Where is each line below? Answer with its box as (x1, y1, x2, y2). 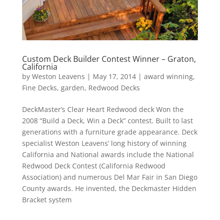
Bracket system (22, 194, 72, 204)
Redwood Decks (88, 82, 140, 92)
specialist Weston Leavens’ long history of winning (22, 138, 187, 148)
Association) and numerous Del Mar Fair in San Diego (22, 172, 197, 182)
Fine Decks (22, 82, 57, 92)
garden (60, 82, 84, 92)
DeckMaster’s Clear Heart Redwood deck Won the (22, 104, 184, 114)
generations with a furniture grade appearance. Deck (22, 127, 197, 137)
